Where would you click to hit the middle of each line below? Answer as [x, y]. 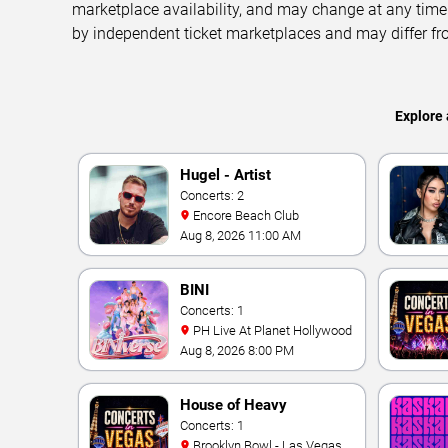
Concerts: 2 [212, 195]
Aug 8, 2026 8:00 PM [237, 350]
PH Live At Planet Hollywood [272, 330]
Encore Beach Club [246, 215]
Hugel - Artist [225, 175]
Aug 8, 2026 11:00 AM [240, 235]
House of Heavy [233, 405]
